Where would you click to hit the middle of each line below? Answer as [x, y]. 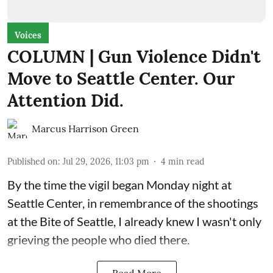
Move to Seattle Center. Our [121, 79]
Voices [28, 36]
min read [186, 162]
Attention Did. [66, 101]
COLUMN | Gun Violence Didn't [134, 57]
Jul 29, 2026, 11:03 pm [106, 162]
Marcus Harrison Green [85, 129]
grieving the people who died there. [98, 240]
